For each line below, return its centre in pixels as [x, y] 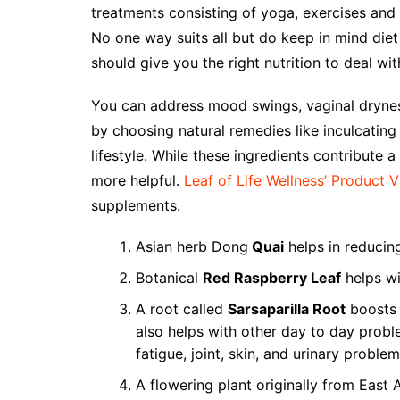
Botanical [169, 278]
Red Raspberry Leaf [272, 278]
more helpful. [137, 180]
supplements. [136, 205]
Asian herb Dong [192, 246]
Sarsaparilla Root [287, 309]
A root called [182, 309]
